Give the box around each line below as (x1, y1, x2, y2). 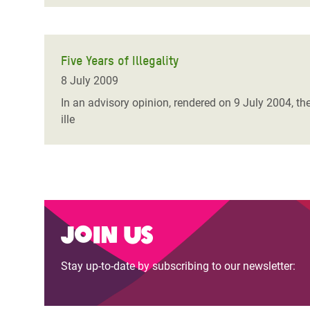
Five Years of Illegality (61, 53, 179, 68)
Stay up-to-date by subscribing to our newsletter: (61, 259, 295, 273)
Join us (61, 216, 152, 250)
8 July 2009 (61, 74, 118, 87)
